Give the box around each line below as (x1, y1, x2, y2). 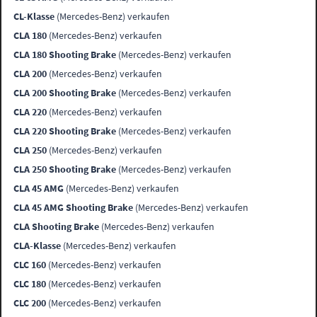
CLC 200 (13, 296, 47, 310)
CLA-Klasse (13, 239, 62, 253)
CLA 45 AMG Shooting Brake (13, 201, 134, 214)
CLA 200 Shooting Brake (13, 86, 117, 100)
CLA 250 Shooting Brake (13, 163, 117, 176)
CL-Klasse (13, 10, 55, 23)
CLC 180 (13, 277, 47, 291)
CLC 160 (13, 258, 47, 272)
